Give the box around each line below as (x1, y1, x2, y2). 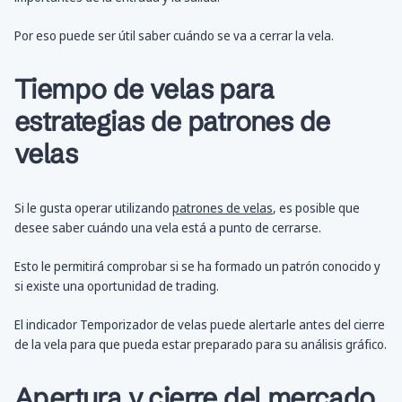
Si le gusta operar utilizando (14, 199, 172, 217)
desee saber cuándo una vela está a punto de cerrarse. (14, 219, 321, 237)
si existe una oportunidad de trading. (14, 277, 219, 295)
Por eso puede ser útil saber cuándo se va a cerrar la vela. (14, 27, 334, 45)
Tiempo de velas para (14, 73, 274, 107)
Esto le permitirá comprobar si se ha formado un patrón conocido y (14, 258, 380, 275)
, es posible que (273, 199, 360, 217)
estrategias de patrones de (14, 105, 330, 139)
